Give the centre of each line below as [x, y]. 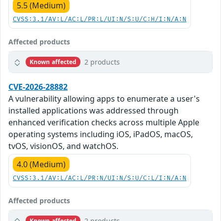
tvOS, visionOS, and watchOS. [63, 146]
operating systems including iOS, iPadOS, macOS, [101, 134]
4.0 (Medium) [41, 165]
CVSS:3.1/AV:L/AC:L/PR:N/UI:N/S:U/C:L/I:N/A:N [100, 179]
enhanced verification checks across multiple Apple [104, 123]
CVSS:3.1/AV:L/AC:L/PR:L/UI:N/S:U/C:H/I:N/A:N [100, 20]
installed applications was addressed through [93, 111]
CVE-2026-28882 [38, 87]
